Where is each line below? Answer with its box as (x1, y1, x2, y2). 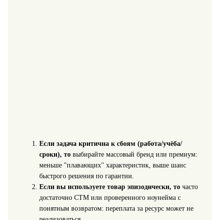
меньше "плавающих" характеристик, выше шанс (39, 161, 186, 169)
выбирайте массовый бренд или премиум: (70, 150, 197, 158)
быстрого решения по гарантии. (39, 172, 134, 180)
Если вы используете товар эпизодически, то (39, 183, 180, 191)
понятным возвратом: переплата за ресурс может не (39, 204, 193, 212)
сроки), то (39, 150, 71, 158)
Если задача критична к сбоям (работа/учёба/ (39, 139, 182, 147)
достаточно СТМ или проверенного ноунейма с (39, 193, 181, 201)
